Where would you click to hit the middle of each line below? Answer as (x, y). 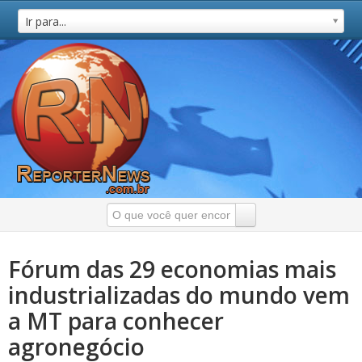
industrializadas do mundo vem (179, 295)
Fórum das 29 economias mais (172, 269)
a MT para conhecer (116, 321)
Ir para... (46, 21)
